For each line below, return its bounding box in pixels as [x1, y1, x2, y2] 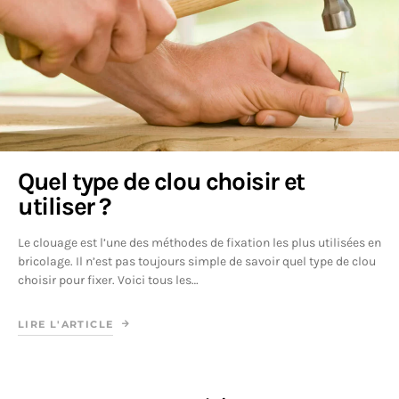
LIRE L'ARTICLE [18, 318, 114, 330]
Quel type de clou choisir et [18, 167, 305, 196]
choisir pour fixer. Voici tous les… [18, 273, 199, 288]
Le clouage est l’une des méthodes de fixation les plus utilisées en [18, 235, 381, 250]
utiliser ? [18, 191, 110, 221]
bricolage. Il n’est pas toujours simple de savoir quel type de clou [18, 254, 376, 269]
